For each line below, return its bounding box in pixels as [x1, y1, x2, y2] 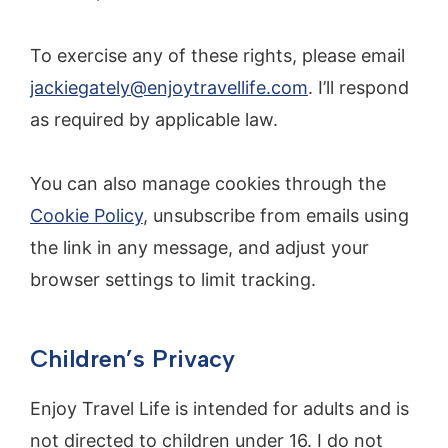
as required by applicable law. [30, 108, 278, 130]
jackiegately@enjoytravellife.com [30, 76, 308, 98]
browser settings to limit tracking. [30, 269, 316, 291]
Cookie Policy [30, 205, 143, 227]
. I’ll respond [308, 76, 409, 98]
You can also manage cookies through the [30, 173, 386, 195]
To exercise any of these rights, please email [30, 44, 405, 66]
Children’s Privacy [30, 344, 235, 374]
